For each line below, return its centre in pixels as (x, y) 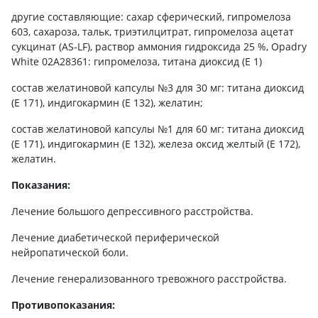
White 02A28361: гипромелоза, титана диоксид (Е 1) (137, 61)
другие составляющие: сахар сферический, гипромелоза (151, 16)
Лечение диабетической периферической (115, 237)
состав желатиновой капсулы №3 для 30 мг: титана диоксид (158, 87)
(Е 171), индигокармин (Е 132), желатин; (107, 102)
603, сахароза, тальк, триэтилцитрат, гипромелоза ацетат (153, 31)
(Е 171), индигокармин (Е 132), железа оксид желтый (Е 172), (156, 143)
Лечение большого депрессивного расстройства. (132, 211)
